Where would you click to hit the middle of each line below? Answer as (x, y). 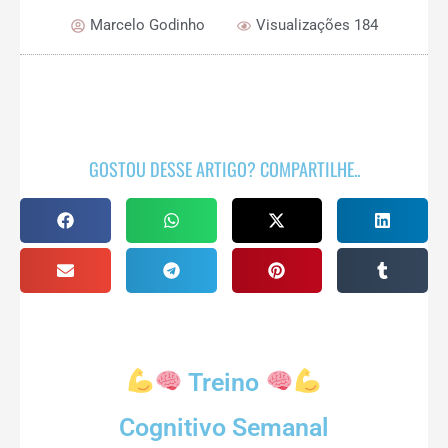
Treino (224, 382)
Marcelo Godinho (147, 25)
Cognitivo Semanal (224, 427)
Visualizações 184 (316, 25)
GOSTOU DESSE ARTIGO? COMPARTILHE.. (224, 169)
